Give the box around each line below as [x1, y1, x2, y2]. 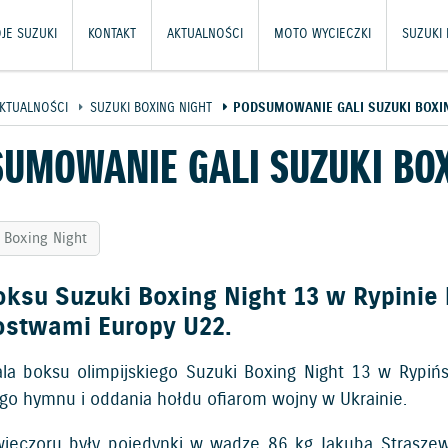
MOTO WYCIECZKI [274, 26, 371, 43]
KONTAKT [88, 26, 136, 43]
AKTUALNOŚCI [167, 26, 243, 43]
